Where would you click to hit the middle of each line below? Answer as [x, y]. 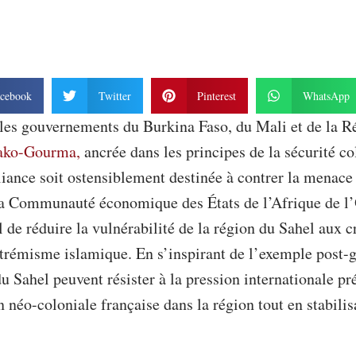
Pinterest [217, 96]
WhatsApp [326, 96]
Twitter [114, 96]
